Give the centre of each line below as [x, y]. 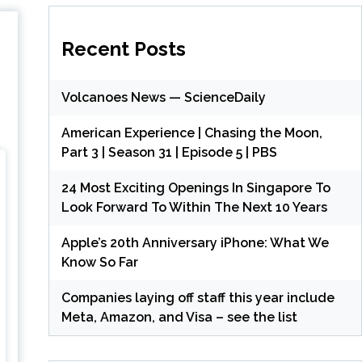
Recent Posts [123, 48]
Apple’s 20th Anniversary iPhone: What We [195, 242]
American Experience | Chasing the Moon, [192, 133]
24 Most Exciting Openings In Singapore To [196, 187]
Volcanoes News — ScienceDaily [163, 97]
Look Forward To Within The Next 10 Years [194, 207]
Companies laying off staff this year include [198, 297]
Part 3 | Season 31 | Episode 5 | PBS [169, 152]
